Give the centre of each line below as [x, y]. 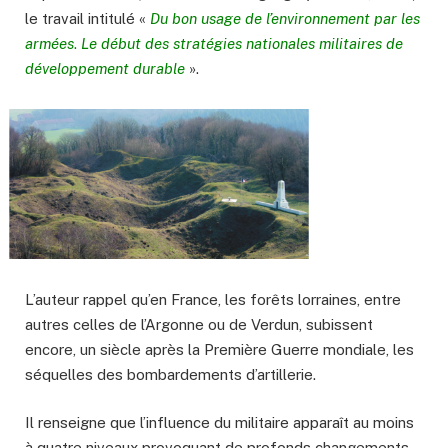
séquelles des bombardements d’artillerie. [170, 375]
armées [49, 44]
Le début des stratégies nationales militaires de [242, 44]
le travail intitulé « [87, 19]
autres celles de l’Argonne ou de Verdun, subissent [199, 325]
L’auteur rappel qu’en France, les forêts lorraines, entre [213, 300]
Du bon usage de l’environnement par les [285, 19]
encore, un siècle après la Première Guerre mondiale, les [219, 350]
